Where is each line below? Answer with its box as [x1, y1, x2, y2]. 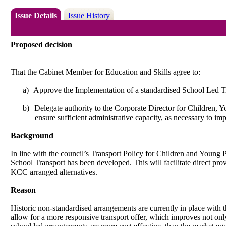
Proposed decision [11, 40, 73, 49]
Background [11, 131, 54, 140]
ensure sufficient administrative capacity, [35, 112, 163, 122]
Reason [11, 185, 36, 194]
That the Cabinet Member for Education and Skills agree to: [11, 67, 201, 76]
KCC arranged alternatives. [11, 167, 98, 176]
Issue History [68, 11, 110, 20]
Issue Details [15, 11, 58, 20]
